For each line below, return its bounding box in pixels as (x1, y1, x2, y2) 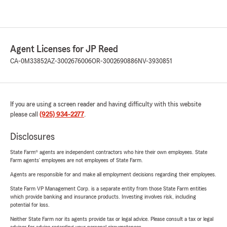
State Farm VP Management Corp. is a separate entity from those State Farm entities (10, 185, 207, 192)
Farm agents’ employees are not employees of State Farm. (10, 157, 143, 163)
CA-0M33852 (10, 58, 47, 65)
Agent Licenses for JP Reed (10, 44, 118, 54)
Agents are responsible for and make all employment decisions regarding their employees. (10, 171, 216, 177)
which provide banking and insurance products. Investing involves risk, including (10, 194, 196, 200)
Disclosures (10, 132, 55, 142)
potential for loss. (10, 202, 50, 208)
